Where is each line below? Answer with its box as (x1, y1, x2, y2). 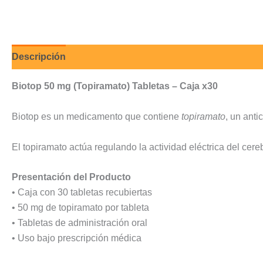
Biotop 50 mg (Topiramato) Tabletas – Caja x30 (12, 81, 218, 92)
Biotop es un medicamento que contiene (12, 112, 181, 122)
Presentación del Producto (12, 172, 131, 183)
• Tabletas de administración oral (12, 218, 147, 228)
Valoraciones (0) (77, 52, 149, 62)
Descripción (12, 52, 66, 62)
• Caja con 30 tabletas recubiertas (12, 187, 152, 198)
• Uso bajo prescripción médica (12, 233, 141, 244)
